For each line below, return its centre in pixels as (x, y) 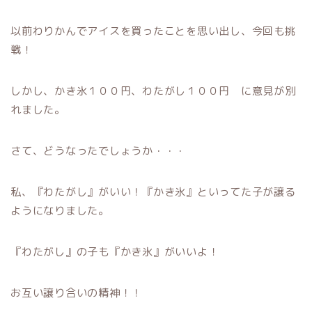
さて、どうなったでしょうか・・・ (99, 151)
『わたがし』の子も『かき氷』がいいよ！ (115, 252)
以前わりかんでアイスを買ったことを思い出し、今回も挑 (153, 31)
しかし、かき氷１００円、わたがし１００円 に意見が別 (153, 91)
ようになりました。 (60, 211)
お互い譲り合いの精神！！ (77, 293)
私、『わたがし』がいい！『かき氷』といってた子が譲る (153, 192)
